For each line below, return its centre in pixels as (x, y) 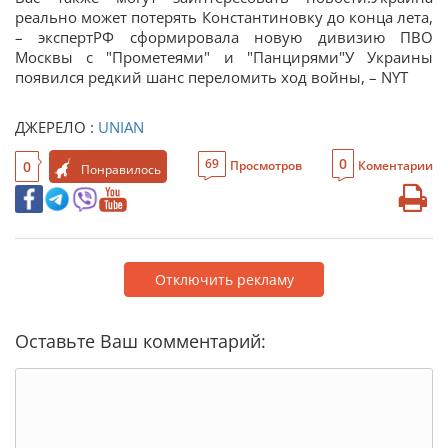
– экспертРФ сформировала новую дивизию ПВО (224, 37)
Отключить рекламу (224, 279)
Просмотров (265, 165)
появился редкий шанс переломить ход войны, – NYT (211, 77)
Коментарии (395, 165)
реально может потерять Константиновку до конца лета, (224, 17)
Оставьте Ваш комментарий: (140, 341)
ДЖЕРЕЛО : (56, 127)
